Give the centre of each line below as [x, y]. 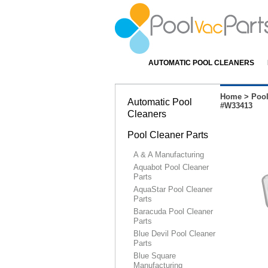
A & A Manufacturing [169, 155]
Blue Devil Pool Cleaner [174, 234]
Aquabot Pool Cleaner [171, 167]
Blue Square [155, 256]
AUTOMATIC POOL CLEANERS [201, 63]
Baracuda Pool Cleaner [173, 211]
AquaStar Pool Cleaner [173, 189]
